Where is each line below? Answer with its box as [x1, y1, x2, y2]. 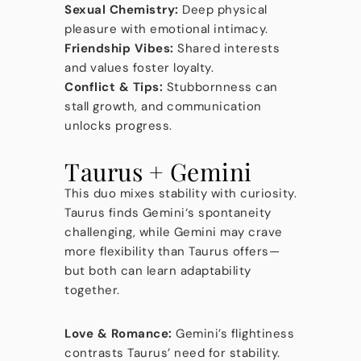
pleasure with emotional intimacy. [64, 21, 268, 37]
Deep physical [178, 2, 268, 18]
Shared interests [173, 40, 280, 56]
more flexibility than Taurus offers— [64, 243, 280, 259]
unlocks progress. [64, 118, 172, 134]
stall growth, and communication [64, 98, 262, 114]
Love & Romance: [64, 326, 172, 342]
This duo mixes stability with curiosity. [64, 185, 297, 201]
